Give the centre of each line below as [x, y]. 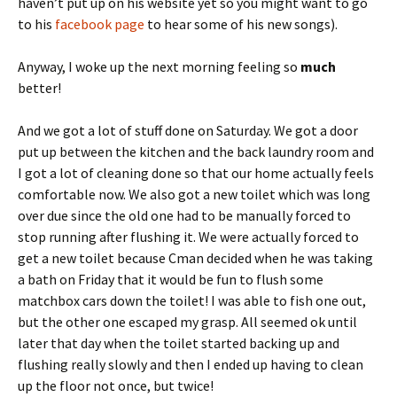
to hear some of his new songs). [241, 23]
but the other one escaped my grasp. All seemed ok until [187, 321]
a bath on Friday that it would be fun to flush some [171, 279]
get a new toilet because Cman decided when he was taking [195, 257]
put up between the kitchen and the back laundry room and [196, 151]
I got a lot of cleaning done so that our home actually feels [196, 172]
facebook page [100, 23]
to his [36, 23]
